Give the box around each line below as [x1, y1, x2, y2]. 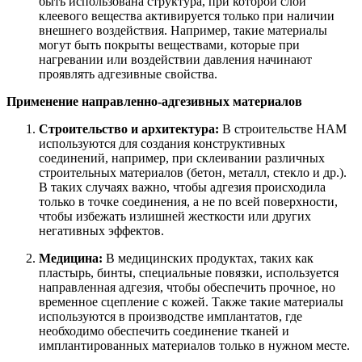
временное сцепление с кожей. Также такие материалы [39, 294, 343, 309]
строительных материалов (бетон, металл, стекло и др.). [39, 165, 347, 179]
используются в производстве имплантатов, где [39, 309, 302, 323]
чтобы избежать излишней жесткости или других [39, 208, 311, 223]
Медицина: [39, 250, 103, 265]
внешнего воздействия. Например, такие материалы [39, 23, 327, 37]
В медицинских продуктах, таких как [103, 250, 314, 265]
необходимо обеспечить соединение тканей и [39, 323, 289, 338]
